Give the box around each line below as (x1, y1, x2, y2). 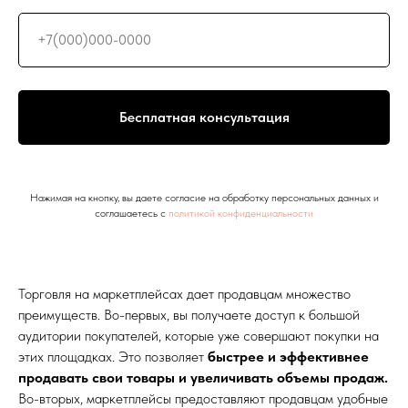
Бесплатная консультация (118, 107, 290, 126)
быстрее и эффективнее (208, 347, 369, 365)
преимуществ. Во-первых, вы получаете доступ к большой (18, 305, 360, 323)
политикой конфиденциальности (168, 206, 313, 219)
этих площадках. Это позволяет (18, 347, 208, 365)
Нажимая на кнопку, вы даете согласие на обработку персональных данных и (29, 190, 379, 204)
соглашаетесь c (95, 206, 168, 219)
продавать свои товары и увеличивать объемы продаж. (18, 368, 388, 386)
